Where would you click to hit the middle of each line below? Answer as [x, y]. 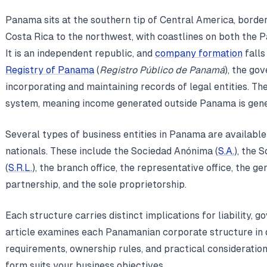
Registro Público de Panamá [162, 70]
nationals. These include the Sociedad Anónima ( [111, 151]
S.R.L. [20, 167]
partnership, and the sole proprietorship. [96, 184]
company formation [198, 53]
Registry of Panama [49, 70]
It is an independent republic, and [80, 53]
